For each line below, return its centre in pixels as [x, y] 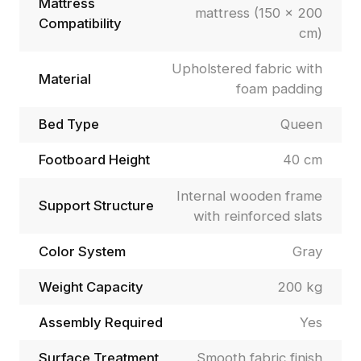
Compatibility [80, 23]
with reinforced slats [258, 216]
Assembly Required [100, 322]
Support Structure [96, 206]
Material [64, 79]
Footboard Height [94, 160]
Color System [82, 251]
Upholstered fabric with [247, 69]
